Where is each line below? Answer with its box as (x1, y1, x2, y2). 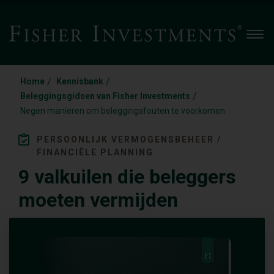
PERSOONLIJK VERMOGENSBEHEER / (37, 135, 221, 144)
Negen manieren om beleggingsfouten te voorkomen (20, 106, 225, 116)
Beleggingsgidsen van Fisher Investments (20, 91, 190, 101)
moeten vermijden (18, 188, 178, 212)
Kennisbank (56, 76, 103, 86)
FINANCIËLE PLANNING (37, 147, 154, 157)
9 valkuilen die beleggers (18, 165, 236, 188)
